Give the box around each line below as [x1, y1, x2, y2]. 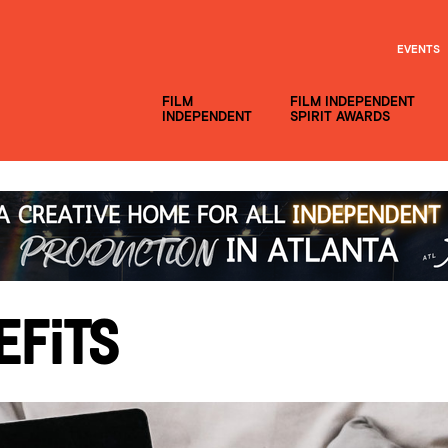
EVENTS [397, 43, 440, 56]
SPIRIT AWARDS [290, 109, 390, 124]
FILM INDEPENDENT [290, 94, 415, 109]
